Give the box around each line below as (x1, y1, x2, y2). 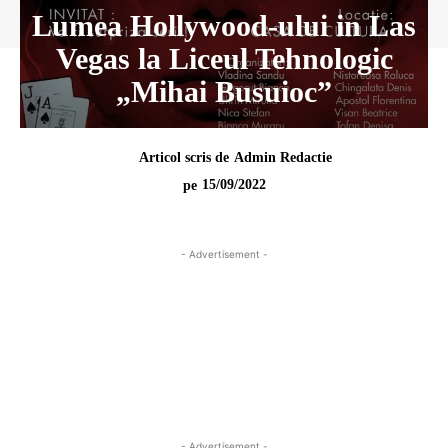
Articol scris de (139, 150, 229, 165)
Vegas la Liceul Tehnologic (55, 42, 393, 75)
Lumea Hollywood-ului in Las (32, 9, 416, 42)
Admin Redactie (234, 150, 332, 165)
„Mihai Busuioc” (116, 75, 332, 108)
